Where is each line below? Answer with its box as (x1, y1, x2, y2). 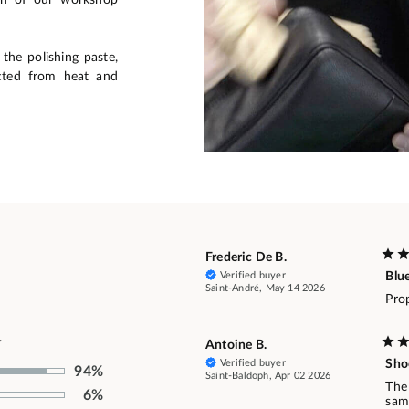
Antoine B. (205, 338, 267, 351)
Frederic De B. (205, 250, 287, 264)
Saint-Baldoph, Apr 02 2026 (205, 370, 331, 381)
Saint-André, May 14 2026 (205, 282, 325, 293)
